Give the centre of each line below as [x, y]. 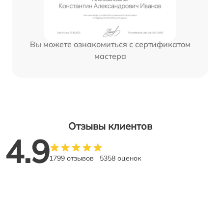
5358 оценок [121, 158]
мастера [110, 56]
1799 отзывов [71, 158]
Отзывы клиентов [110, 126]
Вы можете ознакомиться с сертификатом [110, 44]
